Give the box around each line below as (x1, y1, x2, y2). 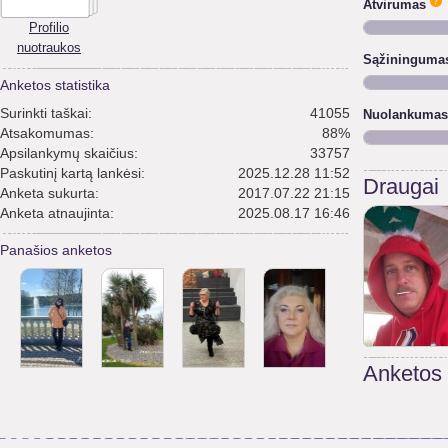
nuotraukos (17, 40, 81, 55)
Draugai (363, 175, 439, 199)
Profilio (29, 20, 69, 35)
